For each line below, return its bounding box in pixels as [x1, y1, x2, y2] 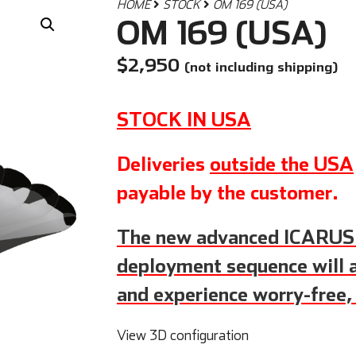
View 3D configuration [116, 326, 249, 343]
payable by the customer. [116, 180, 339, 203]
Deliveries [116, 152, 210, 175]
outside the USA [209, 152, 354, 175]
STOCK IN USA [116, 107, 251, 130]
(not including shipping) [184, 57, 338, 75]
